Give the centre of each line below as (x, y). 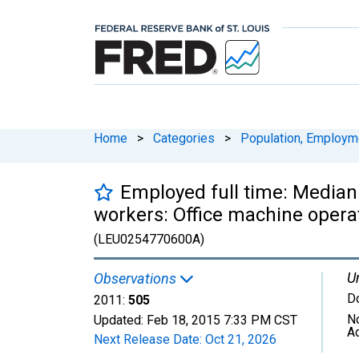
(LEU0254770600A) (149, 239)
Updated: (120, 320)
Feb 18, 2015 (184, 320)
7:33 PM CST (260, 320)
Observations (137, 278)
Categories (184, 138)
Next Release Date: (149, 339)
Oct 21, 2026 (241, 339)
